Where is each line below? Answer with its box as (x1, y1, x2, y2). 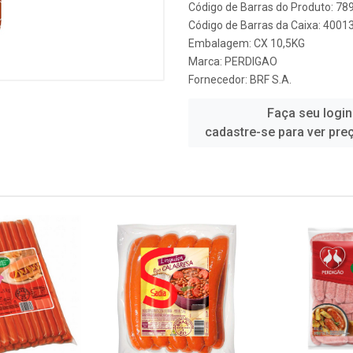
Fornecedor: (188, 73, 250, 86)
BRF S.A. (250, 73, 292, 86)
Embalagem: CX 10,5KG (188, 37, 305, 50)
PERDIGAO (225, 55, 277, 68)
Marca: (188, 55, 225, 68)
